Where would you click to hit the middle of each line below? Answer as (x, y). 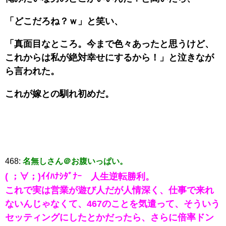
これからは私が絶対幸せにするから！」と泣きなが (109, 57)
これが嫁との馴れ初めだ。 (60, 94)
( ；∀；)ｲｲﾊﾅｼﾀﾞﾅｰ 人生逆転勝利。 (80, 176)
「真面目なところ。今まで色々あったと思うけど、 (109, 44)
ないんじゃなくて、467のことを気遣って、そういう (112, 204)
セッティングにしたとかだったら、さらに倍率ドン (109, 217)
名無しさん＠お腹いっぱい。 (75, 161)
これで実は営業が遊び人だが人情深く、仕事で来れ (109, 190)
